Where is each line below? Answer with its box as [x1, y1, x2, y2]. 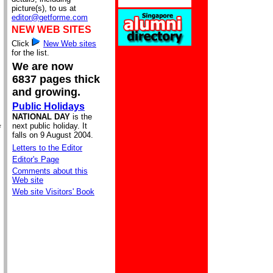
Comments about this [12, 166, 88, 175]
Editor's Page [12, 155, 59, 164]
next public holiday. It [12, 121, 87, 130]
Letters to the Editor [12, 143, 82, 152]
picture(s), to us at [12, 4, 76, 13]
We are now [12, 60, 73, 73]
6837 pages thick [12, 73, 100, 85]
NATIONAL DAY [12, 112, 73, 121]
